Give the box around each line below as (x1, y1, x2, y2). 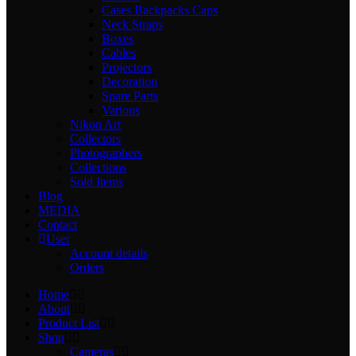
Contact (38, 218, 77, 231)
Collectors (70, 132, 121, 145)
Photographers (70, 146, 142, 160)
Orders (70, 261, 104, 274)
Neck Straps (102, 17, 163, 31)
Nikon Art (70, 118, 121, 131)
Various (102, 103, 140, 117)
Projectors (102, 60, 152, 74)
